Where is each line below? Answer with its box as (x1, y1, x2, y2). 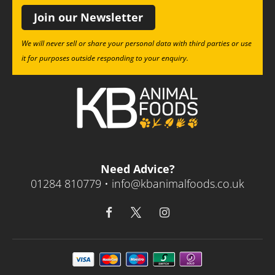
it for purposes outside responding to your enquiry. (21, 53, 188, 63)
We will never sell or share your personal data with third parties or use (21, 38, 252, 48)
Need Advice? (100, 161, 175, 176)
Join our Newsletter (34, 10, 143, 25)
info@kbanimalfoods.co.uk (112, 176, 244, 191)
